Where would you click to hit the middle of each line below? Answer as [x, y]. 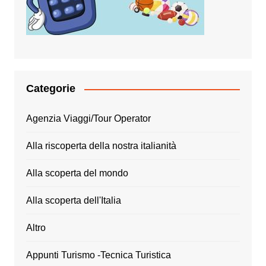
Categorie [50, 89]
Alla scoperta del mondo [77, 173]
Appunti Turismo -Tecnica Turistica [98, 255]
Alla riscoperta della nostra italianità [101, 146]
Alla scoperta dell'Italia [73, 201]
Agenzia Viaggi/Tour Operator [88, 119]
